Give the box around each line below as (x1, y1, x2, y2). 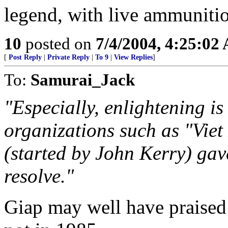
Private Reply (47, 53, 90, 61)
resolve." (4, 165, 74, 187)
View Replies (114, 53, 153, 61)
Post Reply (9, 53, 42, 61)
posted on (21, 34, 96, 53)
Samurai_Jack (31, 70, 135, 89)
